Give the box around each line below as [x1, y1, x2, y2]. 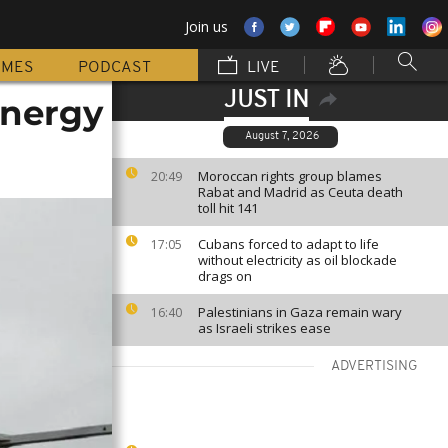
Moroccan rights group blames [198, 167, 382, 185]
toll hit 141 [198, 199, 258, 217]
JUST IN [223, 89, 309, 113]
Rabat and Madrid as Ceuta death [198, 183, 403, 201]
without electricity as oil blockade [198, 251, 397, 269]
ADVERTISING [331, 359, 418, 374]
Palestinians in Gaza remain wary [198, 303, 402, 321]
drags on [198, 267, 252, 285]
